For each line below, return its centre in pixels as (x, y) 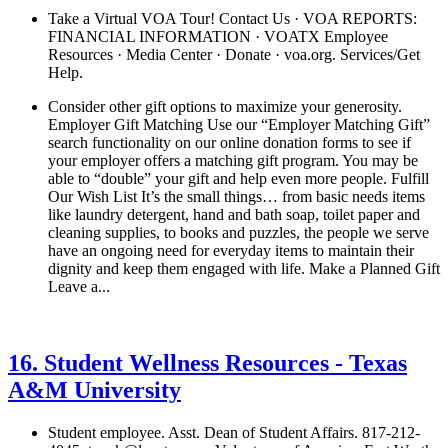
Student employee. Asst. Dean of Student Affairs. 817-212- (234, 433)
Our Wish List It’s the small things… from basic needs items (236, 197)
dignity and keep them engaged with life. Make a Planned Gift (244, 269)
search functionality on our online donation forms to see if (229, 143)
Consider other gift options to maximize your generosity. (225, 107)
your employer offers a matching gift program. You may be (233, 161)
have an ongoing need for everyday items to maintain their (231, 251)
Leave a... (79, 287)
